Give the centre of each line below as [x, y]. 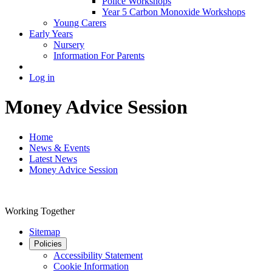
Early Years [51, 33]
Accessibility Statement [98, 255]
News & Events [59, 148]
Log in [42, 77]
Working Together [40, 211]
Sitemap [45, 231]
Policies [48, 243]
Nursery [69, 44]
